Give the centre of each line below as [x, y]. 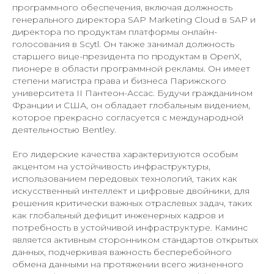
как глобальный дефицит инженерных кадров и [118, 216]
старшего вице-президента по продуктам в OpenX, [127, 57]
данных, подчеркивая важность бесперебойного [122, 252]
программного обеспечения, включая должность [122, 8]
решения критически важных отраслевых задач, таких [132, 203]
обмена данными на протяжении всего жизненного [128, 265]
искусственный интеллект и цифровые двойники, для [131, 191]
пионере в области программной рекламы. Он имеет [131, 69]
